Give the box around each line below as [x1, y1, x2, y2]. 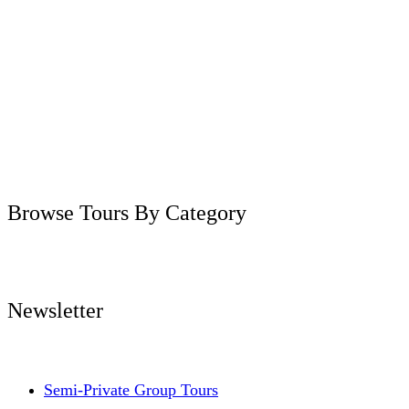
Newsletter [7, 299, 103, 323]
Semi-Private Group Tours [44, 381, 218, 400]
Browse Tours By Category [7, 201, 246, 225]
